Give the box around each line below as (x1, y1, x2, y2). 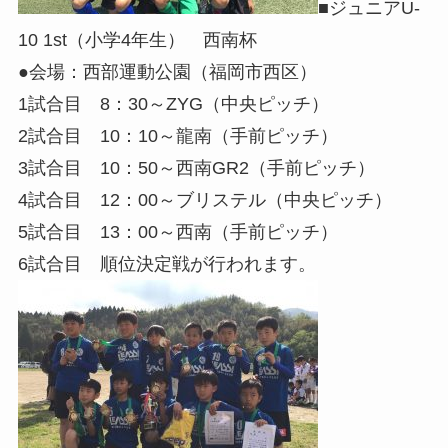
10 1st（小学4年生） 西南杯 (17, 29, 257, 50)
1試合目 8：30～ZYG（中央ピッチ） (17, 93, 329, 114)
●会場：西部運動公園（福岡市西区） (17, 61, 317, 82)
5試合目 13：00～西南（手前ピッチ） (17, 221, 338, 242)
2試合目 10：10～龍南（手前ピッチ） (17, 125, 338, 146)
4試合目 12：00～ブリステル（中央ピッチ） (17, 189, 392, 210)
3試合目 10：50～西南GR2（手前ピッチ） (17, 157, 375, 178)
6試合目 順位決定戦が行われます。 (17, 253, 316, 274)
